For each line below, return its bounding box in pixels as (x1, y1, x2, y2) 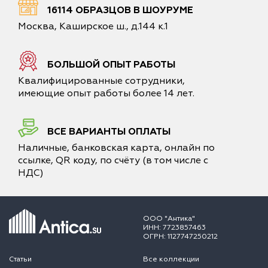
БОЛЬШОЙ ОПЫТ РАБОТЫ (47, 59, 175, 71)
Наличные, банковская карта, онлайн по (18, 142, 215, 154)
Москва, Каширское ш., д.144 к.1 (18, 20, 168, 32)
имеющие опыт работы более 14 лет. (18, 87, 194, 99)
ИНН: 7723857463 (143, 223, 206, 232)
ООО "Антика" (143, 214, 195, 223)
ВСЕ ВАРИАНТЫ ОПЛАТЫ (47, 126, 170, 138)
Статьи (9, 255, 32, 264)
